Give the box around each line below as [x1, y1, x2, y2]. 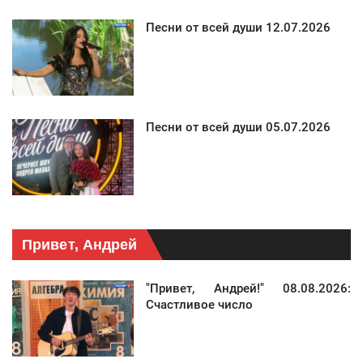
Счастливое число [146, 297, 253, 313]
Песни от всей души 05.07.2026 [146, 120, 331, 135]
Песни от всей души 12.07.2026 [146, 20, 331, 36]
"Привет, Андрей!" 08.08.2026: [146, 281, 351, 297]
